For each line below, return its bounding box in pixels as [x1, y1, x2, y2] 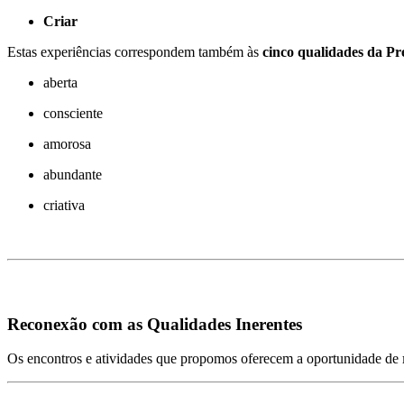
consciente [43, 106, 103, 122]
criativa [43, 197, 85, 214]
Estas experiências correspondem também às [7, 44, 262, 60]
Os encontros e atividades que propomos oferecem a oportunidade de [7, 351, 402, 367]
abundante [43, 167, 102, 183]
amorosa [43, 136, 91, 152]
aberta [43, 75, 78, 91]
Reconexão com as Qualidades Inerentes [7, 314, 302, 334]
